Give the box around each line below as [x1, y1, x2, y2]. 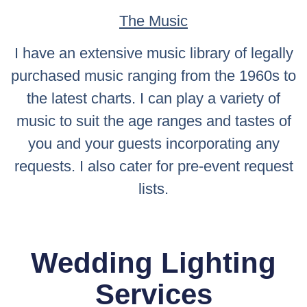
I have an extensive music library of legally [14, 45, 293, 62]
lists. [138, 180, 169, 198]
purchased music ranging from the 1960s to [11, 67, 296, 85]
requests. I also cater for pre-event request [14, 158, 293, 175]
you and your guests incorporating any [27, 135, 280, 153]
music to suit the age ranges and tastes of [16, 112, 291, 130]
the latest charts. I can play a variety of [27, 90, 280, 108]
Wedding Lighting [31, 246, 276, 279]
